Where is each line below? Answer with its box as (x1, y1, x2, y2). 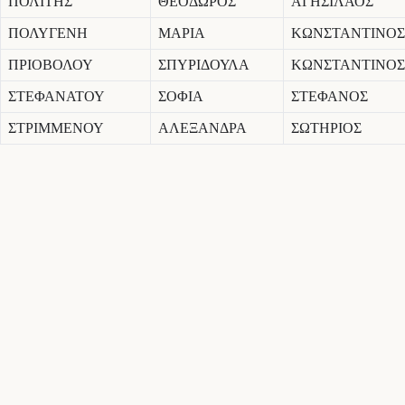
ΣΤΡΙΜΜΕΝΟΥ (8, 120, 104, 137)
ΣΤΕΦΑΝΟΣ (291, 89, 368, 105)
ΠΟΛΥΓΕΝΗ (8, 25, 88, 42)
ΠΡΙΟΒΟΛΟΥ (8, 57, 93, 73)
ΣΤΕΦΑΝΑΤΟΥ (8, 89, 105, 105)
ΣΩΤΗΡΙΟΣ (291, 120, 362, 137)
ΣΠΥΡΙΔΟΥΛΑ (158, 57, 250, 73)
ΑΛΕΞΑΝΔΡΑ (158, 120, 247, 137)
